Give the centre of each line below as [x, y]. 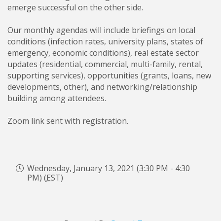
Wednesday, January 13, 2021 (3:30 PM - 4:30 [109, 168]
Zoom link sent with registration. [68, 121]
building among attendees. [58, 98]
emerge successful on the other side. [75, 8]
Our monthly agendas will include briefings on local [101, 30]
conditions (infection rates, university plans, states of [105, 42]
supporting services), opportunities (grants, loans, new [109, 76]
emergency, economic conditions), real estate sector [103, 53]
